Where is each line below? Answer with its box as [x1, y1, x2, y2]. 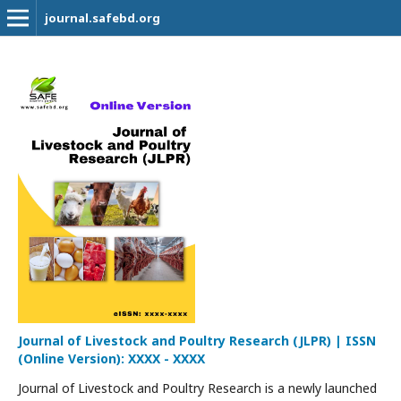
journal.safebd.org [45, 10, 160, 26]
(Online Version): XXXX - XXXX [18, 350, 205, 367]
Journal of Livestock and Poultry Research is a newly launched [18, 380, 377, 397]
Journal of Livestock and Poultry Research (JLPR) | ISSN [18, 332, 376, 349]
